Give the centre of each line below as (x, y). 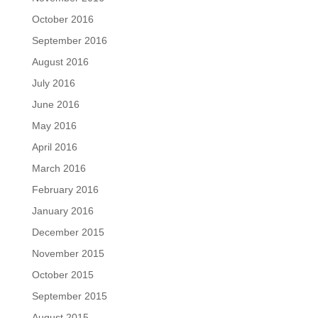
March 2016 (59, 168)
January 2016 (62, 210)
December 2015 (68, 232)
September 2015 (69, 296)
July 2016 (53, 83)
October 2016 (62, 19)
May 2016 (54, 125)
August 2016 (60, 61)
